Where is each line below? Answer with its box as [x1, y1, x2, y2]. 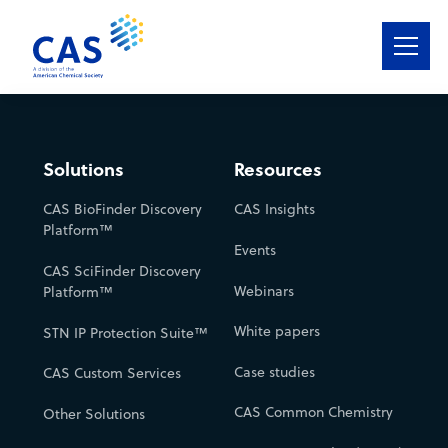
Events [234, 239, 276, 260]
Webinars [234, 280, 294, 301]
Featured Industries [20, 207, 165, 229]
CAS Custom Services [42, 363, 181, 384]
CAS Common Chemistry [234, 402, 393, 423]
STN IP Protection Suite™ [42, 322, 208, 343]
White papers [234, 321, 320, 342]
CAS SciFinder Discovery [42, 260, 201, 281]
